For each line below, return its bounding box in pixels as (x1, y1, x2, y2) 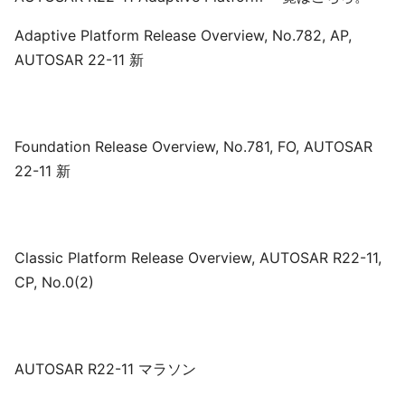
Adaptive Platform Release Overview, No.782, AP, (14, 26, 352, 44)
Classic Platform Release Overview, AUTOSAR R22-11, (14, 249, 381, 267)
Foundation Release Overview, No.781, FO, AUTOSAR (14, 137, 372, 155)
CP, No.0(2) (14, 273, 94, 291)
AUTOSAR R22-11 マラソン (14, 360, 196, 378)
